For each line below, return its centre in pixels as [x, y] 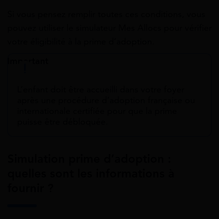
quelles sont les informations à [91, 174]
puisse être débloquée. [63, 122]
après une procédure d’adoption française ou [106, 100]
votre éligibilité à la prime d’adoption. [81, 42]
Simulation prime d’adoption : [89, 159]
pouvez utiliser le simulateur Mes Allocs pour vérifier [109, 28]
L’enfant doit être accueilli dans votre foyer [101, 90]
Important [28, 61]
